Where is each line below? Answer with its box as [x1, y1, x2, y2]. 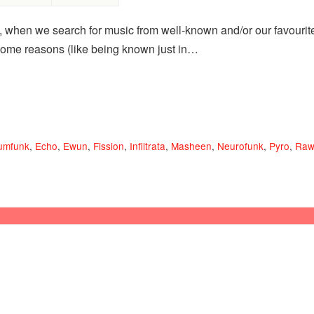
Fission [93, 139, 124, 153]
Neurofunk [217, 139, 264, 153]
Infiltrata [130, 139, 165, 153]
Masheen [171, 139, 212, 153]
